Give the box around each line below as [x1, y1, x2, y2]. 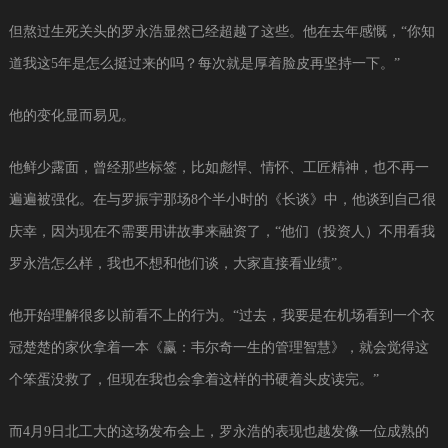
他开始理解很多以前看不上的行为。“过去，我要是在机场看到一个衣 [8, 307, 435, 323]
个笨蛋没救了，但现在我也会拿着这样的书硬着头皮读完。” [8, 371, 379, 387]
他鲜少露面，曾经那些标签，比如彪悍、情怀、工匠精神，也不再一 [8, 159, 429, 175]
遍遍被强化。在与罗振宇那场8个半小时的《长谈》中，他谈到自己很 [8, 191, 436, 207]
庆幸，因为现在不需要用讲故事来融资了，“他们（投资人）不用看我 [8, 223, 435, 239]
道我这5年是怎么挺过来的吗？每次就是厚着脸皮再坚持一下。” [8, 55, 400, 71]
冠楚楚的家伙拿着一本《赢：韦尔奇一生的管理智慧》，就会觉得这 [8, 339, 429, 355]
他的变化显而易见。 [8, 107, 135, 123]
